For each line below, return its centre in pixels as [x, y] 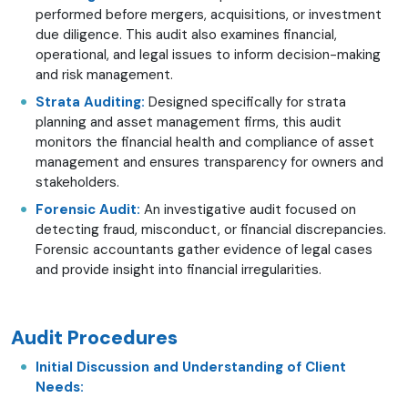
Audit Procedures [94, 337]
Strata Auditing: [90, 102]
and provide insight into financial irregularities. [178, 269]
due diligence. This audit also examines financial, [186, 34]
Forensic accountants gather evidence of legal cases [204, 249]
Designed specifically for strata [245, 102]
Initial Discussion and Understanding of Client [191, 367]
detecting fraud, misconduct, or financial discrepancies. [211, 229]
